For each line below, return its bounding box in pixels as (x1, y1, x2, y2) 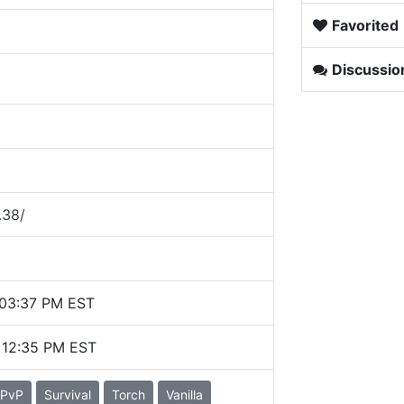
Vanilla (166, 387, 203, 402)
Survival (44, 387, 91, 402)
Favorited (332, 16, 399, 34)
